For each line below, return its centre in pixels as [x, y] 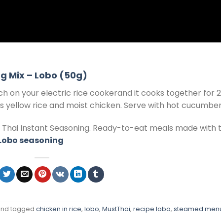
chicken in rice [59, 209]
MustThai [116, 209]
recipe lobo [152, 209]
